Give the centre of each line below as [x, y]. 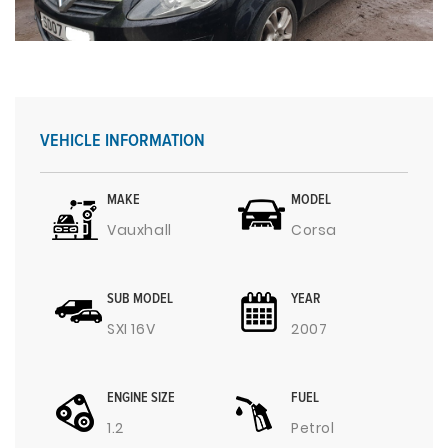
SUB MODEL [140, 299]
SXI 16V [131, 329]
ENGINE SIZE [141, 398]
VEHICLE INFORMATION [122, 141]
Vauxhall [139, 230]
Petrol [313, 428]
